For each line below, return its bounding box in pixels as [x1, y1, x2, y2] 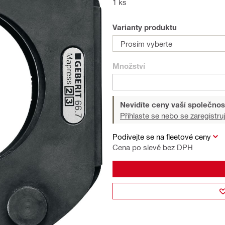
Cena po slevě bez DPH [113, 143, 193, 152]
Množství [113, 61, 145, 70]
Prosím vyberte [121, 39, 172, 48]
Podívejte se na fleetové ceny [113, 132, 211, 141]
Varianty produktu [113, 23, 177, 32]
